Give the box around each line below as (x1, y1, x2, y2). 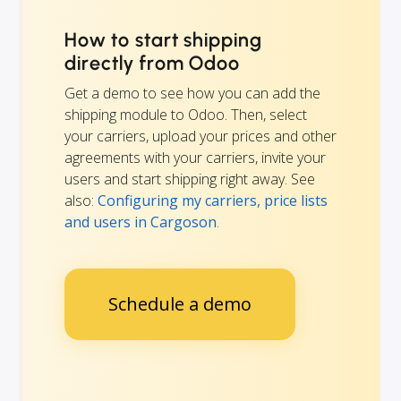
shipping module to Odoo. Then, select (64, 105, 307, 125)
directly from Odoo (64, 51, 241, 76)
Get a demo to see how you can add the (64, 83, 320, 104)
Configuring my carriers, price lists (98, 191, 328, 211)
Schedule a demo (108, 292, 252, 317)
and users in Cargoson (64, 212, 217, 233)
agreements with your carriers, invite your (64, 148, 326, 168)
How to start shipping (64, 28, 263, 53)
